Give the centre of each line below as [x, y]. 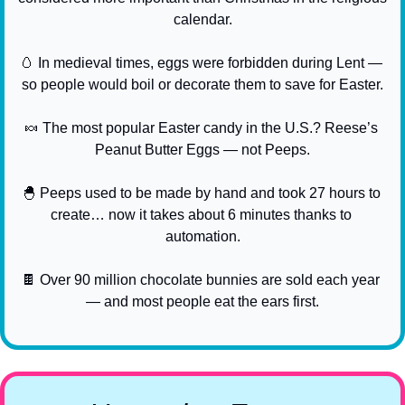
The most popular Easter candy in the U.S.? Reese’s [208, 127]
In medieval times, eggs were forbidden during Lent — [208, 62]
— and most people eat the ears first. [202, 301]
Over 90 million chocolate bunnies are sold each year [208, 279]
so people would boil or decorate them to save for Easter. [202, 84]
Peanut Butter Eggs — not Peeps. [202, 149]
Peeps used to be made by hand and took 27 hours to [208, 193]
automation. [202, 236]
